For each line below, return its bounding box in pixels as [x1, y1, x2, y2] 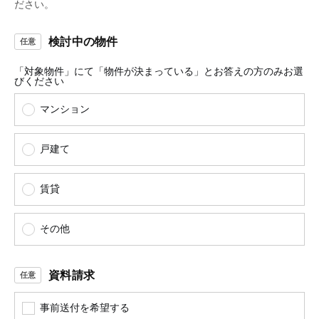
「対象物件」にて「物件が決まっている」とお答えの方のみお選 [14, 66, 303, 77]
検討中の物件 [48, 35, 118, 48]
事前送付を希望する [40, 303, 130, 313]
